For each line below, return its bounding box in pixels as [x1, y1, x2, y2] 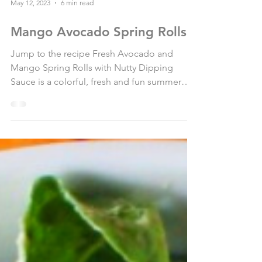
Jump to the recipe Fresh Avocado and [11, 105, 173, 117]
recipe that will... [11, 147, 78, 159]
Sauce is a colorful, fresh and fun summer [11, 133, 181, 145]
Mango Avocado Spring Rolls [11, 81, 187, 98]
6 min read [61, 56, 94, 65]
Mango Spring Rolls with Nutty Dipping [11, 119, 173, 131]
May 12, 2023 [11, 56, 50, 65]
